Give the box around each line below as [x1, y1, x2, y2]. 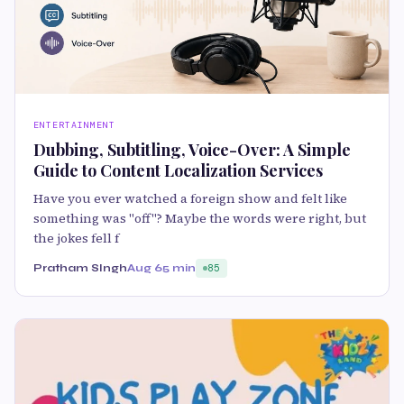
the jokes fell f [33, 229, 119, 248]
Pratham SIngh [33, 262, 127, 275]
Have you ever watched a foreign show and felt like [33, 189, 347, 208]
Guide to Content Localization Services [33, 160, 323, 182]
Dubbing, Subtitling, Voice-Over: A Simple [33, 139, 351, 161]
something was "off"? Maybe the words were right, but [33, 209, 366, 228]
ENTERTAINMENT [33, 119, 115, 132]
